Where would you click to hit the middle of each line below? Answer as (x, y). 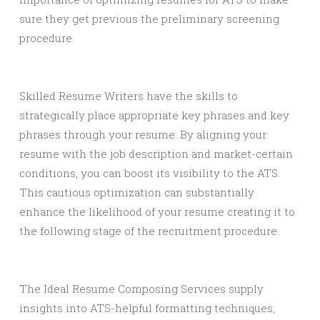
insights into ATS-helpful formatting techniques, (147, 308)
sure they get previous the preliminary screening (149, 19)
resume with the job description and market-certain (156, 154)
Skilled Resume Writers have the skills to (129, 96)
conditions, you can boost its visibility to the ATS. (150, 173)
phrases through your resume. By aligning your (143, 134)
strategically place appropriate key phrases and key (154, 115)
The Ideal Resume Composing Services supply (141, 289)
